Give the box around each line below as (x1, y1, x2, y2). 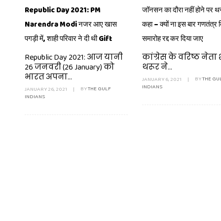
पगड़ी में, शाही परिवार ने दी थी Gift (25, 33, 112, 44)
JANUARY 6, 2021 (142, 74, 183, 83)
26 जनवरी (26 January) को (25, 61, 114, 73)
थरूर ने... (142, 61, 172, 73)
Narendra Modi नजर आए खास (25, 19, 117, 30)
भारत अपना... (25, 71, 72, 83)
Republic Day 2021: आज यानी (25, 51, 123, 63)
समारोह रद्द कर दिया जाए (142, 33, 203, 44)
